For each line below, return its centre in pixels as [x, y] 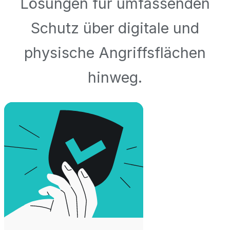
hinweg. [115, 77]
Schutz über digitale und [115, 28]
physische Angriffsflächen [115, 52]
